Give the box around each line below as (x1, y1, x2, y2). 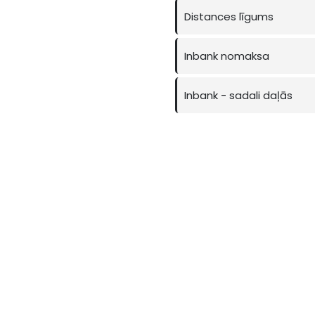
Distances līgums (184, 8, 274, 24)
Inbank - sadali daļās (184, 87, 292, 103)
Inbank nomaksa (184, 48, 269, 63)
